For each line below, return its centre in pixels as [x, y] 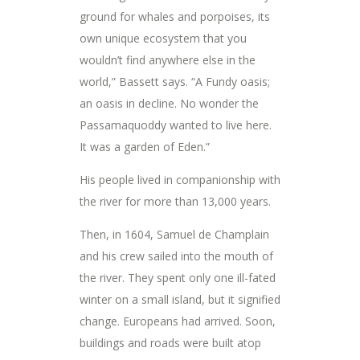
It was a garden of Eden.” [145, 146]
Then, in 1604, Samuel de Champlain [174, 234]
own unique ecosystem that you [163, 38]
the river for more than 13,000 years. [175, 201]
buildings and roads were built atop [170, 342]
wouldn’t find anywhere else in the [168, 59]
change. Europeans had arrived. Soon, [178, 321]
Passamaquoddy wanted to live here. [176, 125]
